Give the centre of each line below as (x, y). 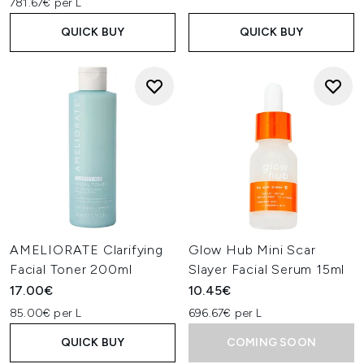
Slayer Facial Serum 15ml (267, 269)
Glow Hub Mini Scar (252, 250)
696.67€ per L (225, 313)
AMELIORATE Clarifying (87, 250)
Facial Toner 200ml (71, 269)
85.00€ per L (46, 313)
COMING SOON (271, 342)
